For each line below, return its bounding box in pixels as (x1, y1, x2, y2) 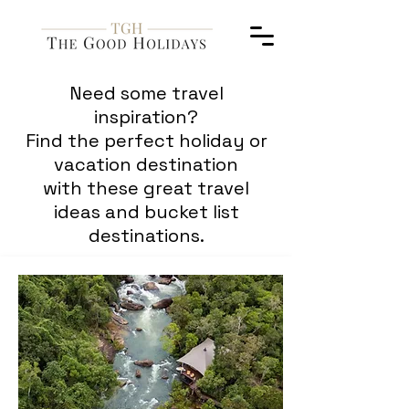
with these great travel (43, 176, 249, 200)
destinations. (88, 224, 204, 247)
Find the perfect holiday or (25, 129, 267, 152)
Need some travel (68, 81, 224, 105)
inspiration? (94, 105, 198, 129)
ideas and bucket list (53, 200, 239, 224)
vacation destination (54, 152, 238, 176)
